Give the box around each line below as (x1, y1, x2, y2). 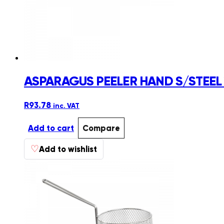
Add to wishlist (39, 143, 97, 154)
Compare (82, 122, 120, 133)
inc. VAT (53, 101, 79, 110)
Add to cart (28, 122, 74, 133)
